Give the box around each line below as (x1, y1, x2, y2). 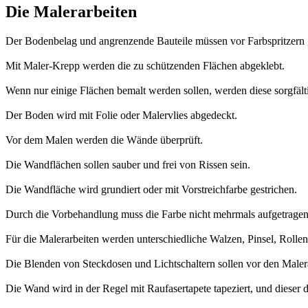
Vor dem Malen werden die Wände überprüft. (5, 133, 203, 146)
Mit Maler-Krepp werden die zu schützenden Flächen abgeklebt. (5, 59, 285, 71)
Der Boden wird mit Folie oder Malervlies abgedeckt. (5, 109, 237, 121)
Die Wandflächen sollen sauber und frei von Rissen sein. (5, 158, 250, 170)
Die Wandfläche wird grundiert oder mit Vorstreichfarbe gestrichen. (5, 183, 297, 195)
